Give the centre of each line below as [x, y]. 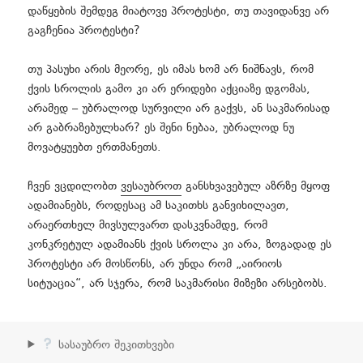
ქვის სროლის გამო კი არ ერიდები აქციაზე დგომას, [169, 89]
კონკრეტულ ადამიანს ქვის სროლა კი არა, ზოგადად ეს [180, 245]
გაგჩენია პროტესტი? [84, 31]
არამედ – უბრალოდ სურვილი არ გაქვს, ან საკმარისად [179, 109]
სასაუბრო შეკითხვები [115, 345]
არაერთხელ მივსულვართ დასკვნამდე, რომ [148, 225]
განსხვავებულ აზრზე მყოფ [256, 186]
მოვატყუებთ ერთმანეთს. [95, 147]
